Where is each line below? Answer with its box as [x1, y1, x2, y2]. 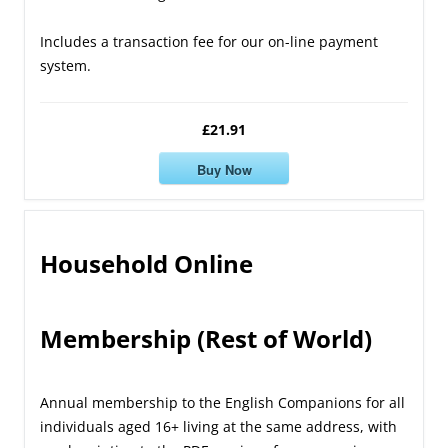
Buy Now [196, 159, 252, 179]
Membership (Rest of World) [40, 322, 372, 356]
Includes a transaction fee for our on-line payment [40, 32, 378, 52]
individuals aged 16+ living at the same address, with [40, 417, 397, 437]
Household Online [40, 247, 253, 281]
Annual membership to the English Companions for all [40, 393, 405, 413]
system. [40, 56, 91, 76]
